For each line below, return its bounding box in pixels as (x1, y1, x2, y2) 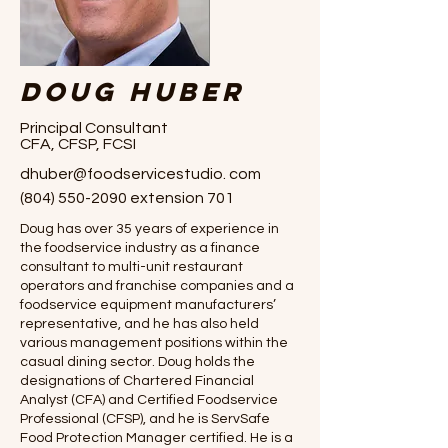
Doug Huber (20, 75, 245, 108)
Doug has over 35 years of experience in (20, 222, 279, 236)
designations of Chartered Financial (20, 374, 254, 388)
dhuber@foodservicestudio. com (20, 166, 261, 182)
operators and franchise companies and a (20, 279, 294, 293)
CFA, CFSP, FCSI (20, 136, 136, 152)
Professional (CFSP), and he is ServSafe (20, 412, 270, 426)
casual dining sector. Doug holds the (20, 355, 255, 369)
